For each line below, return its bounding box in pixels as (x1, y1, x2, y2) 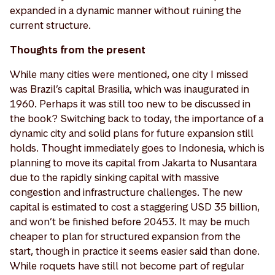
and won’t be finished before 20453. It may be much (10, 214, 250, 228)
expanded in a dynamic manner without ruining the (10, 3, 241, 17)
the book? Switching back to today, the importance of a (10, 111, 263, 125)
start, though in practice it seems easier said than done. (10, 244, 260, 258)
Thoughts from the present (10, 42, 148, 56)
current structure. (10, 18, 93, 32)
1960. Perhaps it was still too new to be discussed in (10, 96, 250, 110)
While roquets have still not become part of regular (10, 258, 244, 273)
